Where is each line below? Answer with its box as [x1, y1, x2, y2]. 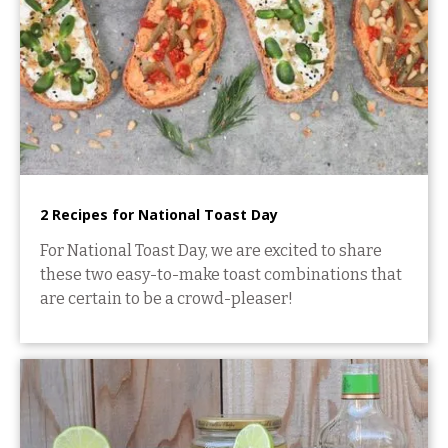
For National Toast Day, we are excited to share [40, 240, 382, 260]
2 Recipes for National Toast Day [40, 204, 278, 224]
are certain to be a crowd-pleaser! [40, 288, 293, 308]
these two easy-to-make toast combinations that [40, 264, 402, 284]
